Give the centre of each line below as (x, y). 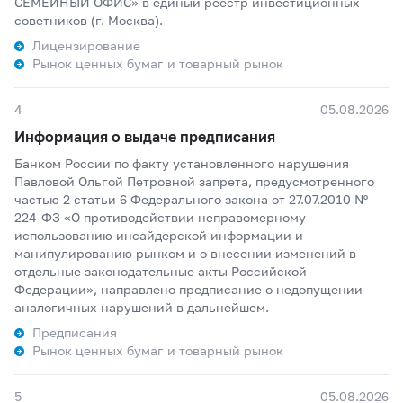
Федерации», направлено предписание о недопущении (188, 289)
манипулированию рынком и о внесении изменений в (185, 253)
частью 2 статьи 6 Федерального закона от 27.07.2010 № (192, 199)
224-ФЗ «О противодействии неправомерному (160, 217)
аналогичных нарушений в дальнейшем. (142, 307)
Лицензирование (86, 45)
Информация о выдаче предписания (145, 136)
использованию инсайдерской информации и (159, 235)
